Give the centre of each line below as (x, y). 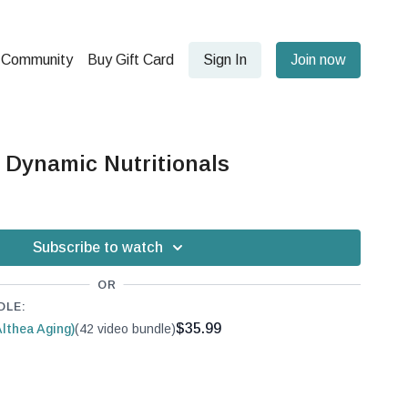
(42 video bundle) (125, 329)
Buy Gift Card (131, 60)
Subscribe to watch (97, 247)
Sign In (225, 60)
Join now (318, 60)
